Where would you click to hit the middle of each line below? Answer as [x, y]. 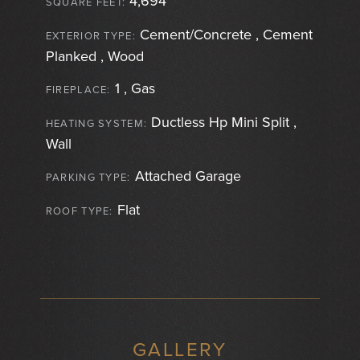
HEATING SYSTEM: [96, 124]
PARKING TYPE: [88, 178]
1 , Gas [133, 89]
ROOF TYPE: [79, 212]
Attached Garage [186, 176]
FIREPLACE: [78, 90]
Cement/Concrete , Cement [224, 35]
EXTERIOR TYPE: [90, 37]
